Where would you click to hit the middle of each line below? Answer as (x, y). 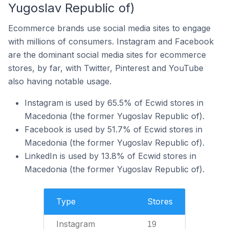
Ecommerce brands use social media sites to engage (109, 28)
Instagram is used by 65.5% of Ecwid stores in (114, 102)
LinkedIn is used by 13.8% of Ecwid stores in (110, 156)
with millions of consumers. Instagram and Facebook (111, 41)
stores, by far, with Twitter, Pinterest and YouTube (106, 68)
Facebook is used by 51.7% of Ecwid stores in (113, 129)
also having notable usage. (60, 81)
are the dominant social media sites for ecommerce (107, 54)
